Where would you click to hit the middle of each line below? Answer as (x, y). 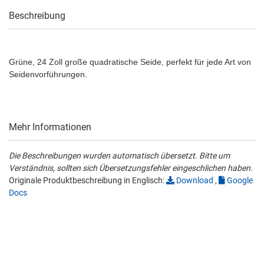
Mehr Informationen (50, 127)
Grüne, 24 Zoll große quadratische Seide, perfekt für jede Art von (130, 62)
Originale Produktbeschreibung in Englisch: (88, 180)
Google (239, 180)
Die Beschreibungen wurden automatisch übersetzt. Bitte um (119, 156)
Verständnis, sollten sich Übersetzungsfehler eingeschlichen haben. (131, 168)
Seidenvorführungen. (48, 74)
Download (194, 180)
